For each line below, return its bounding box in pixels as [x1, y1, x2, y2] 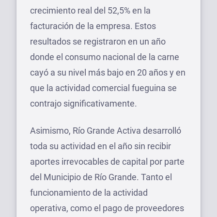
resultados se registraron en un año [30, 36, 166, 46]
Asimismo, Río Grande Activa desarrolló [30, 125, 181, 136]
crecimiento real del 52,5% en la [30, 5, 151, 15]
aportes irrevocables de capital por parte [30, 156, 185, 167]
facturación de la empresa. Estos [30, 20, 156, 31]
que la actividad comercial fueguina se [30, 82, 177, 93]
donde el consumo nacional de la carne [30, 51, 179, 62]
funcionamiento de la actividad [30, 187, 148, 198]
